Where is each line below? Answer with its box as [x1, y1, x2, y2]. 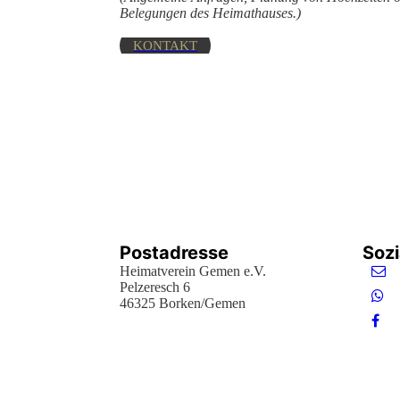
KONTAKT [133, 38, 198, 54]
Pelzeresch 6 [120, 279, 191, 295]
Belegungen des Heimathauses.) [120, 5, 302, 21]
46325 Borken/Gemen [120, 296, 246, 311]
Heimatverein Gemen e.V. [120, 263, 267, 279]
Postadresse [120, 242, 229, 263]
